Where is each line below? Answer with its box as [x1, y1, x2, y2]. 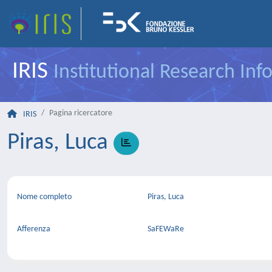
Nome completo [17, 192, 72, 202]
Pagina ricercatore [49, 109, 112, 118]
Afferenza [17, 225, 50, 234]
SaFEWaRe [147, 225, 188, 234]
